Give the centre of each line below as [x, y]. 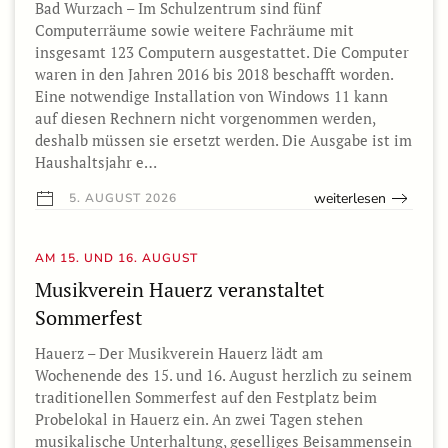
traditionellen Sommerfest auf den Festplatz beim [206, 396]
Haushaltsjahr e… [96, 161]
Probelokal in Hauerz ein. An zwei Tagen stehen [199, 418]
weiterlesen [350, 198]
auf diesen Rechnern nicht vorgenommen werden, [205, 117]
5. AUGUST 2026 [121, 197]
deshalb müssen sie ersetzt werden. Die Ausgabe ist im [223, 139]
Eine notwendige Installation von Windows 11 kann [211, 95]
